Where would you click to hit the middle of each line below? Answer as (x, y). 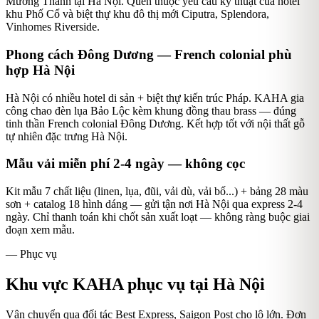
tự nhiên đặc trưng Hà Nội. (67, 136)
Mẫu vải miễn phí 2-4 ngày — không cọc (125, 164)
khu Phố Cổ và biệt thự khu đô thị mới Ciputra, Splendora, (137, 14)
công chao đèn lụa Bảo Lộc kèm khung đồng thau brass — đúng (151, 110)
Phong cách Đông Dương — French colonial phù (149, 54)
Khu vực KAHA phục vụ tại (109, 284)
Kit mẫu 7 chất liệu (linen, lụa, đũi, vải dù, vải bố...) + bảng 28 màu (157, 192)
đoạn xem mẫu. (40, 230)
